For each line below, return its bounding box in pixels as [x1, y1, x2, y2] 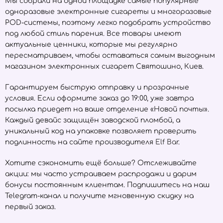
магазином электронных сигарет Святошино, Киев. [5, 63, 204, 70]
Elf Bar [155, 138, 178, 146]
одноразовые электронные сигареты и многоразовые [5, 8, 212, 15]
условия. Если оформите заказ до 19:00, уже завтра [5, 95, 194, 102]
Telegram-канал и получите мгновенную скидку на [5, 192, 194, 200]
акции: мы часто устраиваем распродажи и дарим [5, 170, 197, 178]
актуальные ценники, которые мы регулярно [5, 41, 177, 48]
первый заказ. [5, 203, 56, 211]
